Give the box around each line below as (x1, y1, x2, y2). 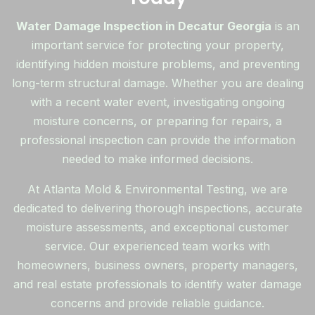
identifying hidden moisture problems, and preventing (15, 57, 300, 72)
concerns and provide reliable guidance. (51, 296, 264, 311)
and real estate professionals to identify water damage (13, 277, 302, 292)
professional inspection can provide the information (20, 133, 295, 148)
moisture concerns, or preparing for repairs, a (33, 114, 282, 129)
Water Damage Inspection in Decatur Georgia (15, 19, 271, 34)
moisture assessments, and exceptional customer (26, 220, 289, 235)
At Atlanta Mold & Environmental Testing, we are (27, 182, 288, 197)
